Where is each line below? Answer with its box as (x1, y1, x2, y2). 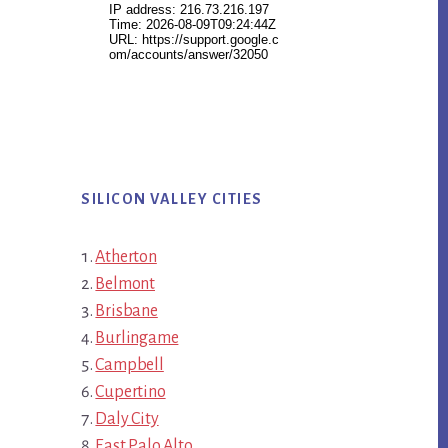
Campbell (95, 356, 164, 375)
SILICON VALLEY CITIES (81, 191, 263, 208)
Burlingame (95, 329, 179, 348)
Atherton (95, 248, 157, 267)
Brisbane (95, 302, 158, 321)
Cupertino (95, 383, 166, 402)
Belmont (95, 275, 156, 294)
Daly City (95, 410, 159, 429)
